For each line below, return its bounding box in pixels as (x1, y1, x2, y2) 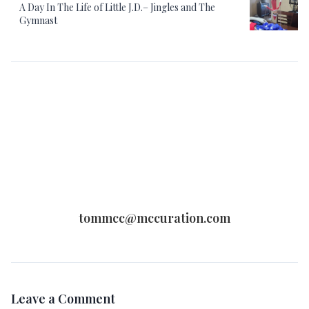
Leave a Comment (11, 290, 115, 307)
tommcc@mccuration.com (79, 209, 230, 226)
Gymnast (19, 13, 57, 27)
